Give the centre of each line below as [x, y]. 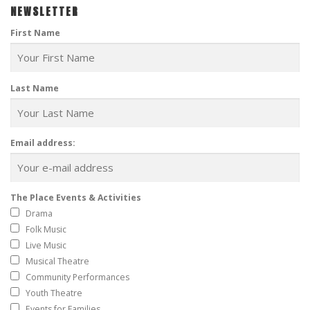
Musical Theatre [57, 261]
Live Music [46, 245]
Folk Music [46, 229]
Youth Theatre [54, 293]
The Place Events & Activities [76, 197]
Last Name [35, 88]
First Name [35, 33]
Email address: [43, 143]
